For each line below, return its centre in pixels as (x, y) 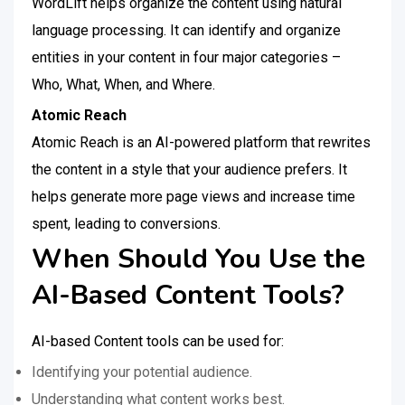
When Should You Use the (198, 259)
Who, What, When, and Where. (123, 85)
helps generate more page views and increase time (193, 197)
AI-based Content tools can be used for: (158, 341)
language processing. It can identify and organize (186, 30)
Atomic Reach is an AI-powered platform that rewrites (201, 142)
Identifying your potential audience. (142, 372)
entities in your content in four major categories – (186, 57)
